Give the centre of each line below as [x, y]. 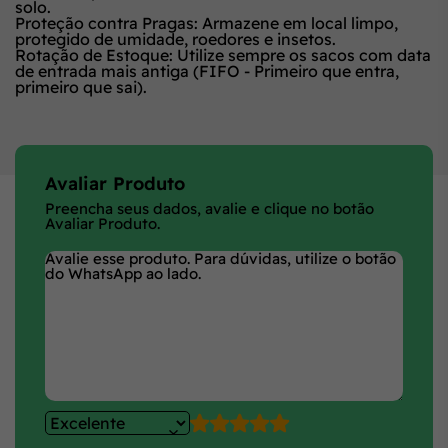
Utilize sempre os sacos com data [302, 54]
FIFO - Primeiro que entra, [299, 70]
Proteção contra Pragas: [106, 22]
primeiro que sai [76, 86]
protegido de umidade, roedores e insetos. [175, 38]
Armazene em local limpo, [298, 22]
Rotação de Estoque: [94, 54]
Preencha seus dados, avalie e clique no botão [209, 208]
